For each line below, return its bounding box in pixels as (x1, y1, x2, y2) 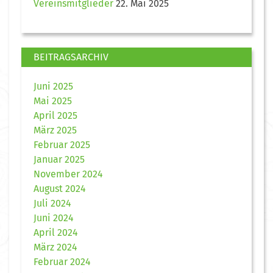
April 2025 (34, 109, 77, 121)
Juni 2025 (34, 80, 73, 92)
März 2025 (34, 124, 77, 136)
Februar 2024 (34, 255, 91, 268)
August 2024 (34, 182, 86, 194)
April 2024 (34, 226, 78, 238)
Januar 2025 (34, 153, 85, 165)
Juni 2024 (34, 211, 74, 224)
